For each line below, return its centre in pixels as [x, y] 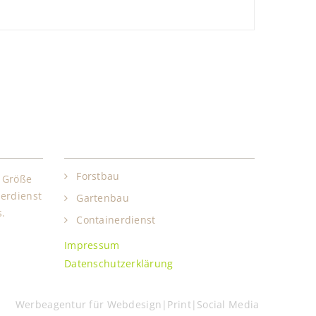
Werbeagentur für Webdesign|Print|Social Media [140, 305]
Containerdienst [116, 220]
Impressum [92, 245]
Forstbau [98, 176]
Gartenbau [103, 198]
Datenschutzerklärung [119, 264]
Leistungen [101, 138]
